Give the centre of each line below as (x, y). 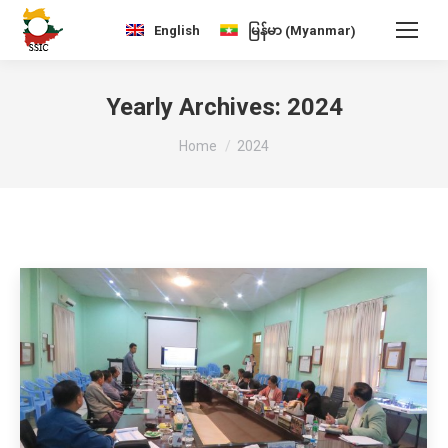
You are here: (223, 137)
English (176, 30)
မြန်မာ (265, 30)
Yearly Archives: (196, 107)
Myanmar (320, 30)
